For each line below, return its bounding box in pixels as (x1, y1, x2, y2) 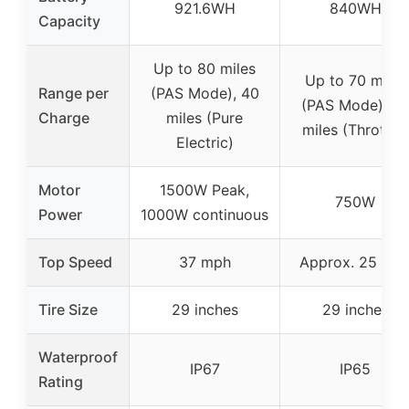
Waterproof (38, 347, 118, 366)
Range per (38, 83, 109, 102)
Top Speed (38, 252, 112, 271)
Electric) (175, 132, 234, 152)
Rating (38, 372, 83, 391)
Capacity (38, 11, 100, 30)
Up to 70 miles (304, 70, 406, 89)
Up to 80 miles (153, 58, 256, 78)
